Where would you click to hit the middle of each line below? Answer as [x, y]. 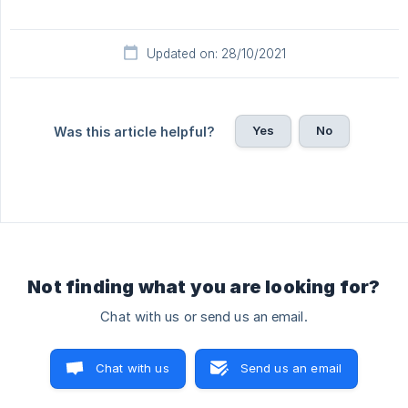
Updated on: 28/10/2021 [216, 53]
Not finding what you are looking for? [204, 286]
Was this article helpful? [134, 131]
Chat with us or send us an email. [204, 316]
